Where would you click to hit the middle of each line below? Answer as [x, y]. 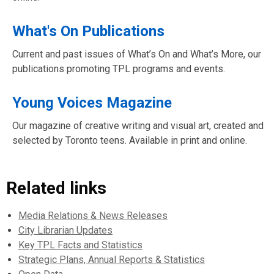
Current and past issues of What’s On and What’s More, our [137, 54]
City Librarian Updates [65, 230]
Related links [56, 188]
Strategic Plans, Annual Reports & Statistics [112, 260]
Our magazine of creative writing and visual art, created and [138, 126]
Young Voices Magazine [92, 103]
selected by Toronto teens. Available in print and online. [130, 140]
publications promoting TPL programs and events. [119, 69]
